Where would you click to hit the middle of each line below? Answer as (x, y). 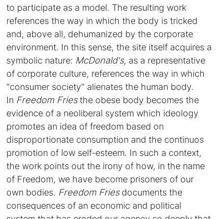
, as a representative (165, 60)
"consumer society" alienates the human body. (100, 86)
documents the (151, 192)
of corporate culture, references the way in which (106, 73)
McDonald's (100, 60)
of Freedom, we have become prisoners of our (100, 179)
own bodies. (33, 192)
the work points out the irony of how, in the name (106, 165)
